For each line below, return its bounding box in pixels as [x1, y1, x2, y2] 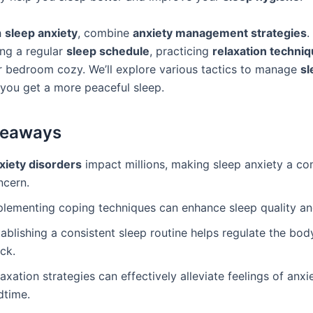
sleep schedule [66, 43, 150, 58]
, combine [78, 25, 133, 40]
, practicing [150, 43, 212, 58]
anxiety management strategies [133, 25, 307, 40]
